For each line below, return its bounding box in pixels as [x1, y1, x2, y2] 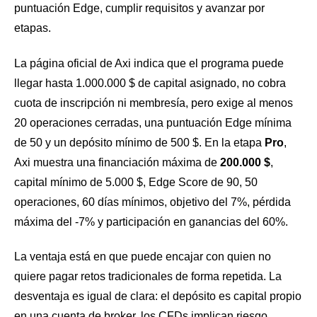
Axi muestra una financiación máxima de [14, 156, 220, 168]
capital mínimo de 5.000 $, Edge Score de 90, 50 [14, 175, 258, 188]
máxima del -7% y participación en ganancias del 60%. [14, 215, 288, 228]
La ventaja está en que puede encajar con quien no [14, 250, 271, 263]
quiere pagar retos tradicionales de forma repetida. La [14, 270, 282, 283]
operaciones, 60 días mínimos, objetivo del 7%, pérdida [14, 195, 291, 208]
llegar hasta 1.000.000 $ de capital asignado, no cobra [14, 76, 286, 89]
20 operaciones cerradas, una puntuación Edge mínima [14, 116, 292, 129]
